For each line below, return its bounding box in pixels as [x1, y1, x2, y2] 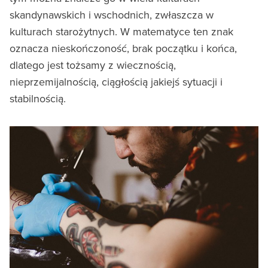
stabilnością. [10, 90, 66, 106]
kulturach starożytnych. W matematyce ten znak [10, 23, 233, 39]
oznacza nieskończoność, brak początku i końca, [10, 40, 237, 56]
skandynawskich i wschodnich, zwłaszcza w [10, 7, 214, 22]
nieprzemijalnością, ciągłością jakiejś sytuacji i [10, 74, 223, 89]
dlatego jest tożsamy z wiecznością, [10, 57, 176, 72]
